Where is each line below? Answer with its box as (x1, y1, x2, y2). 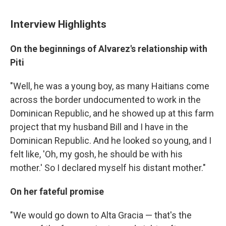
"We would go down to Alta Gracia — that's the (10, 210, 192, 220)
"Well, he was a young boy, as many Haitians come (10, 81, 209, 91)
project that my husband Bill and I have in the (10, 122, 188, 132)
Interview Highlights (10, 18, 106, 30)
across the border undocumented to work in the (10, 94, 201, 105)
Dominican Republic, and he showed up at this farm (10, 108, 214, 119)
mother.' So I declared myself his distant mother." (10, 162, 206, 173)
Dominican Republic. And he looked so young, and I (10, 135, 211, 146)
